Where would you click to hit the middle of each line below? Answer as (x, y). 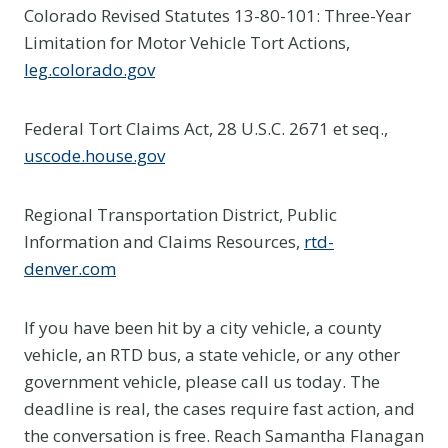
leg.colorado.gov (89, 69)
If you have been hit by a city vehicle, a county (203, 327)
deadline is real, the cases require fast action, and (219, 408)
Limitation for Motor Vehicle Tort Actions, (187, 42)
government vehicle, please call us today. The (202, 381)
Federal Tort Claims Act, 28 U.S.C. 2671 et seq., (206, 128)
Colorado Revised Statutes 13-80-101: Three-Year (217, 15)
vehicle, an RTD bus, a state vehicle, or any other (212, 354)
